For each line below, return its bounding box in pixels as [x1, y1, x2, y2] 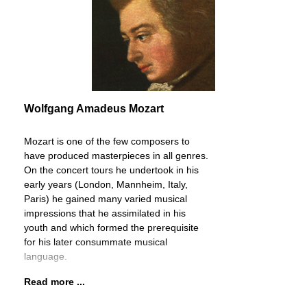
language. [24, 251, 67, 262]
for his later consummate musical [24, 236, 167, 247]
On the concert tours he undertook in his [24, 164, 199, 175]
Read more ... [24, 276, 85, 287]
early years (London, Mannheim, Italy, [24, 179, 188, 190]
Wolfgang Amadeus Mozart [24, 103, 164, 114]
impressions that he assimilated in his [24, 208, 186, 219]
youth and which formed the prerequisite [24, 222, 199, 233]
